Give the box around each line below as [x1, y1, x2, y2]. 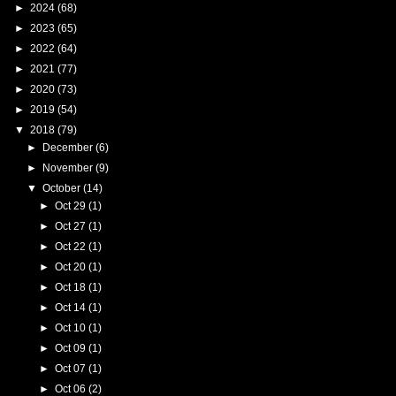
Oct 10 [55, 321, 89, 334]
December [42, 141, 95, 154]
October [42, 181, 83, 194]
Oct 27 [55, 219, 89, 232]
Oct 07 [55, 362, 89, 375]
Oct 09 [55, 341, 89, 354]
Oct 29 [55, 199, 89, 212]
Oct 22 [55, 240, 89, 253]
